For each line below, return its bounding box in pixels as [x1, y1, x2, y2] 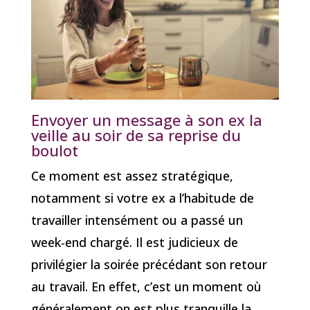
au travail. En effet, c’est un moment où [30, 277, 262, 295]
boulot [30, 139, 78, 161]
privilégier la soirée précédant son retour [30, 255, 267, 273]
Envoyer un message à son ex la [30, 109, 262, 130]
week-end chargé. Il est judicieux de [30, 233, 238, 250]
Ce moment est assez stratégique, [30, 167, 233, 184]
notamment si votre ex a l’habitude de [30, 189, 254, 206]
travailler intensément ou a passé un [30, 211, 243, 228]
